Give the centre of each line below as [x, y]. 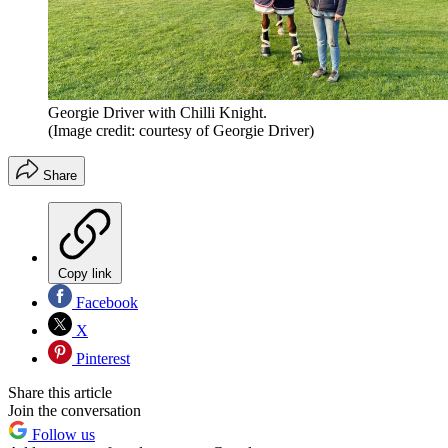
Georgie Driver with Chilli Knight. [157, 112]
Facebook [105, 302]
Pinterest [101, 358]
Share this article [60, 392]
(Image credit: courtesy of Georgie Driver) [181, 130]
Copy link [85, 273]
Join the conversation [74, 410]
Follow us [61, 434]
